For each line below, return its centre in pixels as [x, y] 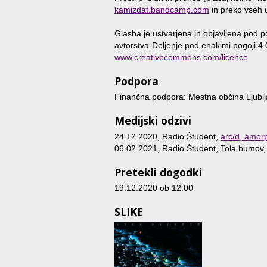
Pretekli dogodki [158, 172]
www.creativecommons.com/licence [181, 57]
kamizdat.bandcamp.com [162, 9]
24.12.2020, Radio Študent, [167, 136]
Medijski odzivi [153, 121]
